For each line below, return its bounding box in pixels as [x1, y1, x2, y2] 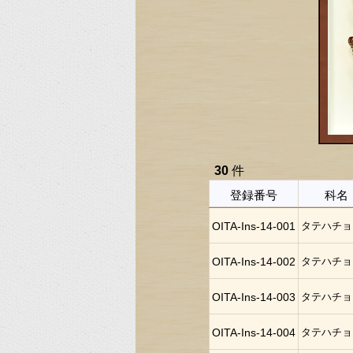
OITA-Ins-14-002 [211, 255, 295, 268]
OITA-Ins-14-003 [211, 291, 295, 303]
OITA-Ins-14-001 [211, 220, 295, 232]
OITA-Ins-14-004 [211, 326, 295, 339]
